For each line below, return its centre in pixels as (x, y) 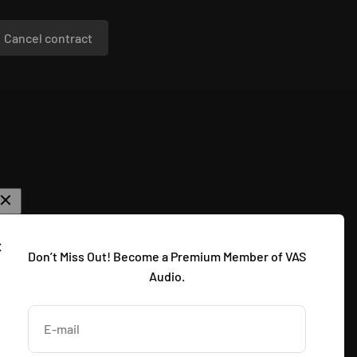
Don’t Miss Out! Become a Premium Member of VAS (167, 256)
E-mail (62, 329)
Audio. (167, 276)
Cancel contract (48, 38)
